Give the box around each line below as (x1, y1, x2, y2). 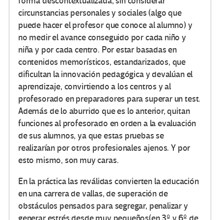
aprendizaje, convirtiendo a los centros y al (18, 81, 171, 92)
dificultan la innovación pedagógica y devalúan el (18, 69, 193, 80)
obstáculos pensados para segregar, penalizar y (18, 200, 188, 211)
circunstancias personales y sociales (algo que (18, 7, 182, 18)
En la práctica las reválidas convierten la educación (18, 176, 199, 187)
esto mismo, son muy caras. (18, 155, 119, 165)
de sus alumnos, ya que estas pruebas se (18, 130, 164, 141)
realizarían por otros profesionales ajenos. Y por (18, 142, 191, 153)
